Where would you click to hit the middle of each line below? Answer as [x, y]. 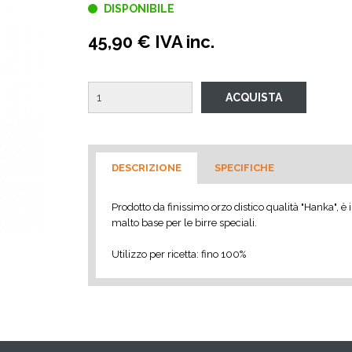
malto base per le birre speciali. [184, 223]
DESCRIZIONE [146, 168]
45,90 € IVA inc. [151, 42]
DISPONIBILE [137, 9]
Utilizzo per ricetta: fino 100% [178, 254]
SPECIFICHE [244, 168]
